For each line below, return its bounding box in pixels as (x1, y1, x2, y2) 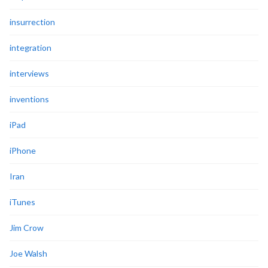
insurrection (10, 16, 55, 27)
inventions (10, 93, 49, 104)
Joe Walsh (10, 248, 47, 258)
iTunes (10, 196, 35, 207)
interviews (10, 68, 49, 78)
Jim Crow (10, 222, 44, 233)
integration (10, 42, 51, 53)
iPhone (10, 145, 36, 156)
